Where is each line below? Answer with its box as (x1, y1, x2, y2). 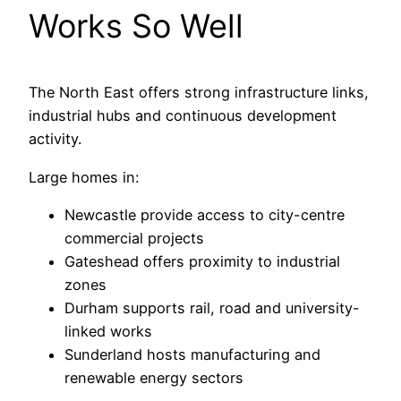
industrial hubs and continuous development (29, 107, 337, 125)
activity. (29, 130, 81, 149)
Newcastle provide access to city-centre (64, 205, 345, 224)
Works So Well (29, 6, 243, 47)
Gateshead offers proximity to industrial (64, 252, 340, 270)
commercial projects (64, 228, 204, 247)
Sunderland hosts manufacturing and (64, 345, 320, 363)
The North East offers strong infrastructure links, (29, 83, 369, 102)
